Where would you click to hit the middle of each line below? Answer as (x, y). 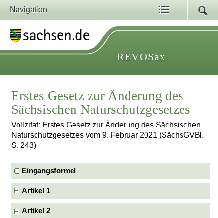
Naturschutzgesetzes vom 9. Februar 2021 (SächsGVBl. (108, 135)
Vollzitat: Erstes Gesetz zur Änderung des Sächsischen (106, 125)
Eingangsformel (49, 171)
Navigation (28, 9)
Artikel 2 (36, 211)
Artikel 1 (36, 191)
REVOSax (141, 57)
